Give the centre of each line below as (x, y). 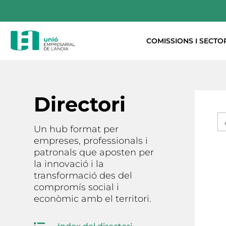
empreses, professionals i (91, 140)
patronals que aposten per (94, 152)
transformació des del (83, 175)
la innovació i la (69, 164)
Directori (80, 104)
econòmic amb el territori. (94, 199)
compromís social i (77, 187)
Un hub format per (76, 129)
